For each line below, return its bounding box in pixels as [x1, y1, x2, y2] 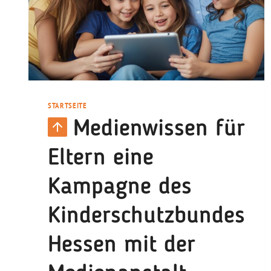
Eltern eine [48, 146, 154, 171]
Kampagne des [48, 175, 192, 200]
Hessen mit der [48, 233, 195, 258]
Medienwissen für [73, 117, 245, 142]
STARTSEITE [48, 99, 87, 111]
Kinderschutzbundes [48, 204, 245, 229]
